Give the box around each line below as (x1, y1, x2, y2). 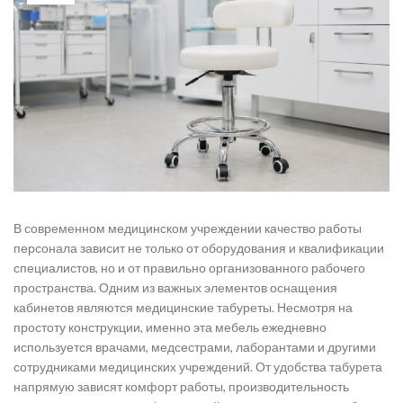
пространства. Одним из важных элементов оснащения (13, 279, 337, 295)
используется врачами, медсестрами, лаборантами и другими (13, 338, 376, 354)
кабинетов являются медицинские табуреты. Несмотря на (13, 299, 353, 315)
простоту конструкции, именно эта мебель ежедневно (13, 318, 327, 335)
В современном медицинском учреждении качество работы (13, 219, 362, 236)
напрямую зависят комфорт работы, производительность (13, 378, 349, 394)
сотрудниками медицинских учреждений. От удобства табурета (13, 358, 382, 374)
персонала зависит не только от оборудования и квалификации (13, 239, 384, 255)
